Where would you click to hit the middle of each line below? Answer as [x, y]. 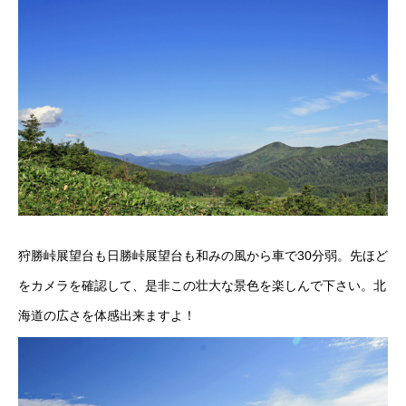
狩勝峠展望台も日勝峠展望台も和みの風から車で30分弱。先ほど [203, 256]
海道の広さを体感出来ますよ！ [107, 316]
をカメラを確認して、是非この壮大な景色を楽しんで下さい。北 [202, 286]
